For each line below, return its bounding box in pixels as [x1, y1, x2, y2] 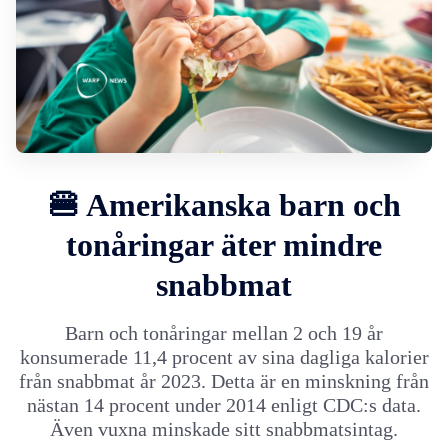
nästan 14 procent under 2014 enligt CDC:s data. [27, 393, 421, 416]
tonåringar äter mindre [66, 226, 382, 263]
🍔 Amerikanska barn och [47, 186, 401, 223]
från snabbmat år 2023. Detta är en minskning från [19, 369, 429, 392]
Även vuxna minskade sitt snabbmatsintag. [50, 417, 398, 440]
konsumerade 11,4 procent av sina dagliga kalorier [19, 345, 429, 368]
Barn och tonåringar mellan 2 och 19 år [65, 321, 383, 344]
